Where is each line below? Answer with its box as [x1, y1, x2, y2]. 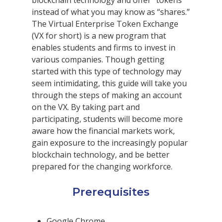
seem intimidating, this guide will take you [32, 78, 187, 89]
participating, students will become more [32, 113, 183, 125]
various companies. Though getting [32, 54, 165, 65]
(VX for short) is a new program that [32, 30, 166, 42]
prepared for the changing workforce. [32, 161, 172, 172]
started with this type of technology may [32, 66, 181, 77]
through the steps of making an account [32, 90, 182, 101]
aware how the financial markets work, [32, 125, 175, 137]
